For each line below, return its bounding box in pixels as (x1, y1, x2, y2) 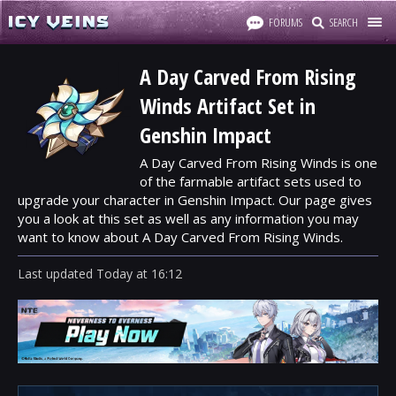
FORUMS (269, 14, 302, 30)
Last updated (18, 265, 96, 282)
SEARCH (330, 14, 358, 30)
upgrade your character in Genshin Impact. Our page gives (18, 191, 372, 209)
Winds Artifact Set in (140, 91, 316, 120)
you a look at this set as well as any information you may (18, 209, 359, 227)
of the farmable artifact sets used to (140, 172, 362, 190)
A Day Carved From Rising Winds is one (140, 154, 377, 171)
